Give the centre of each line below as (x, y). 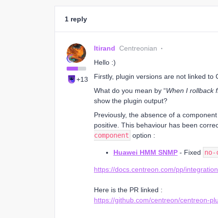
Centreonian (138, 48)
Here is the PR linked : (128, 190)
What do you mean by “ (130, 91)
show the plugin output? (131, 101)
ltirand (105, 48)
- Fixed (190, 152)
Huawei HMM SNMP (145, 152)
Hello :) (105, 62)
